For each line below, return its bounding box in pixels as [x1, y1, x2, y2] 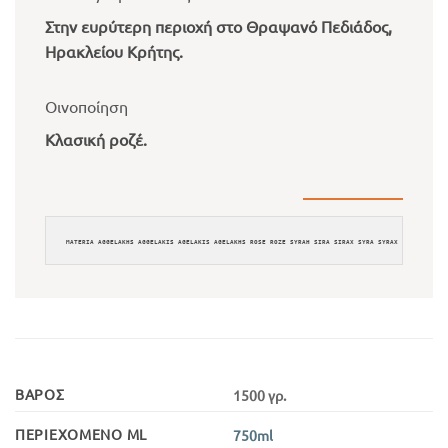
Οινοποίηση [45, 96, 128, 117]
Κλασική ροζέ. [45, 129, 147, 150]
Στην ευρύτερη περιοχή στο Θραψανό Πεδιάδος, [45, 16, 392, 37]
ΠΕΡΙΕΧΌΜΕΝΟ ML [15, 424, 148, 443]
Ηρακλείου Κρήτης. [45, 41, 183, 62]
